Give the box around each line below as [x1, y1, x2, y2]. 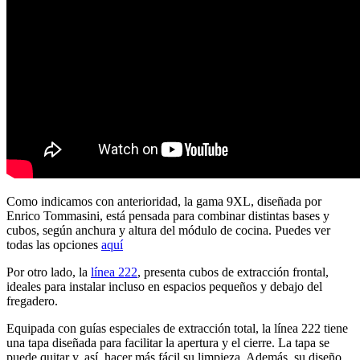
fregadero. [6, 293, 58, 308]
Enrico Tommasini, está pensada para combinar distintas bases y [6, 208, 329, 223]
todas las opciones [6, 237, 101, 252]
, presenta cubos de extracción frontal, [137, 264, 329, 279]
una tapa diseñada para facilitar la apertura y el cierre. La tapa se [6, 335, 329, 350]
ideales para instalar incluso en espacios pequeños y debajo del [6, 279, 322, 293]
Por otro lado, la [6, 264, 91, 279]
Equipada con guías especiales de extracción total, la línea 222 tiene [6, 321, 348, 335]
